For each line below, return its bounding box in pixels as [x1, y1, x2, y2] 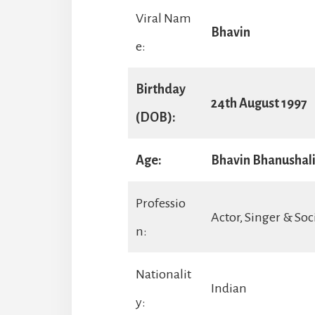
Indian [211, 281, 247, 295]
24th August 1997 [211, 96, 307, 110]
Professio [136, 195, 186, 210]
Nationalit [136, 266, 191, 281]
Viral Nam [136, 11, 191, 25]
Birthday [136, 82, 186, 96]
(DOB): [136, 110, 176, 124]
